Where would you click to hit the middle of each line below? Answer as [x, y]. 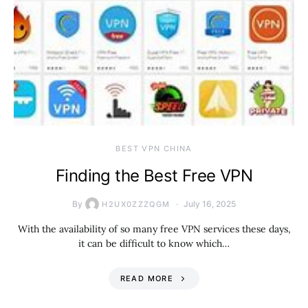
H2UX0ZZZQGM [136, 204]
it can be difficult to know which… [154, 243]
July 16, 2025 [209, 204]
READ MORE [146, 278]
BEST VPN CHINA [154, 148]
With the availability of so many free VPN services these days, [154, 229]
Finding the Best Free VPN [154, 176]
